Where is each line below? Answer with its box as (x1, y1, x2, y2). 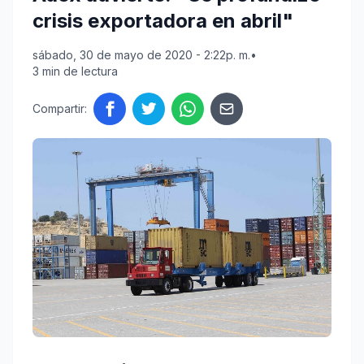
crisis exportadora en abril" (32, 9, 293, 33)
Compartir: (32, 102, 87, 116)
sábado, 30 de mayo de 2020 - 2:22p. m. (32, 48, 250, 63)
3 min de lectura (32, 64, 118, 79)
